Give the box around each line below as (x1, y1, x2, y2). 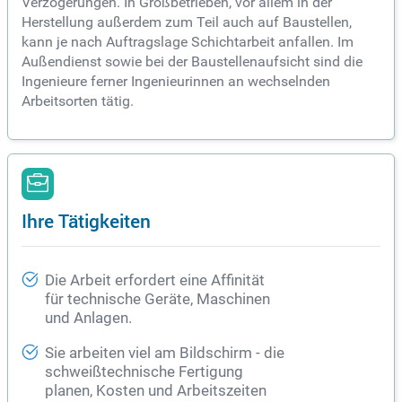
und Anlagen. (45, 310, 132, 328)
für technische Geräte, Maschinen (45, 291, 270, 309)
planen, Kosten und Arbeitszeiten (45, 382, 267, 400)
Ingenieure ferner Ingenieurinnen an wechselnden (22, 73, 330, 91)
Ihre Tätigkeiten (22, 207, 151, 234)
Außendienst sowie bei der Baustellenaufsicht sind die (22, 53, 363, 71)
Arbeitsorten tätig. (22, 92, 134, 110)
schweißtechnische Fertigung (45, 363, 243, 381)
